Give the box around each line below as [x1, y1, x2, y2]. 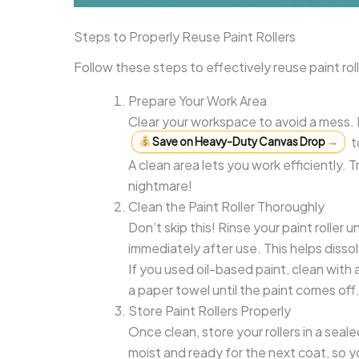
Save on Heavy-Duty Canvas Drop [151, 134, 328, 148]
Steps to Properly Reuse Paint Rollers [74, 28, 296, 46]
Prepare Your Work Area [128, 91, 267, 109]
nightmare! [128, 176, 192, 194]
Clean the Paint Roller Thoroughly [128, 197, 325, 215]
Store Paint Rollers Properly [128, 301, 291, 319]
